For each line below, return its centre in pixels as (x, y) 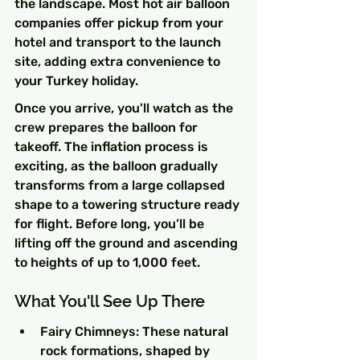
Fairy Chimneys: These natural (136, 332)
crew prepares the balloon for (108, 128)
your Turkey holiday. (76, 81)
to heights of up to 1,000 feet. (107, 263)
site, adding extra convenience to (119, 62)
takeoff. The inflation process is (113, 147)
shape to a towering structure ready (129, 205)
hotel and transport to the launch (119, 43)
